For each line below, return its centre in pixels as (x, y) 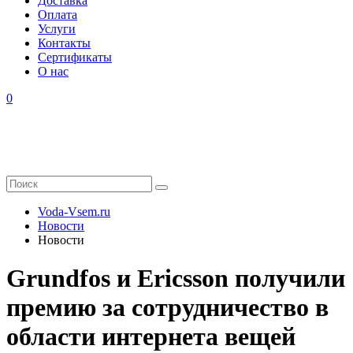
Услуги (57, 29)
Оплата (58, 15)
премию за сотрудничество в (167, 308)
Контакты (64, 43)
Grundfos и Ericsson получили (176, 279)
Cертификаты (75, 57)
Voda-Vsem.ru (74, 212)
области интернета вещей (151, 337)
